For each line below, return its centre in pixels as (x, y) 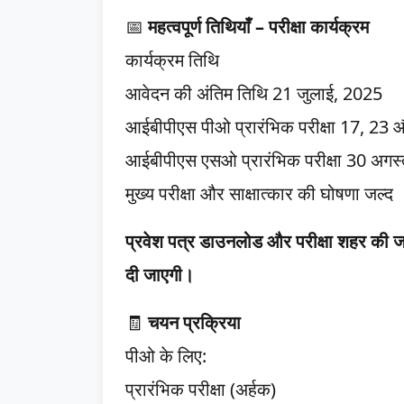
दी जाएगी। (160, 275)
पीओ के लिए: (166, 356)
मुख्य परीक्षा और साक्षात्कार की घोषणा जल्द (259, 193)
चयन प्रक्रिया (194, 322)
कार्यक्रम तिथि (172, 60)
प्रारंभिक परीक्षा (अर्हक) (201, 389)
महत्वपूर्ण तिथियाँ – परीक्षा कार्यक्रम (258, 27)
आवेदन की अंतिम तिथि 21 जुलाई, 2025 (254, 93)
